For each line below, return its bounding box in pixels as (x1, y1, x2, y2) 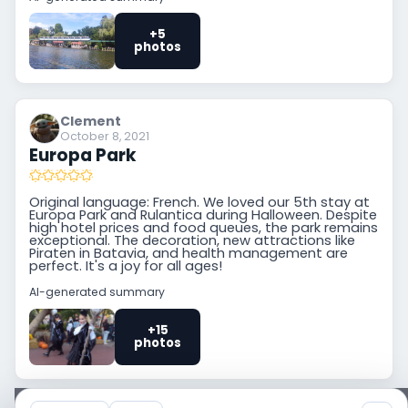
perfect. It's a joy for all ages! (29, 256, 223, 275)
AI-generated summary (29, 284, 166, 301)
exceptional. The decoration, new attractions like (29, 230, 356, 250)
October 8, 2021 (60, 127, 150, 144)
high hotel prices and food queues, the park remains (29, 218, 379, 237)
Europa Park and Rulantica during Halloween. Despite (29, 205, 378, 224)
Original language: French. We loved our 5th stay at (29, 192, 371, 211)
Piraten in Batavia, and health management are (29, 243, 349, 262)
